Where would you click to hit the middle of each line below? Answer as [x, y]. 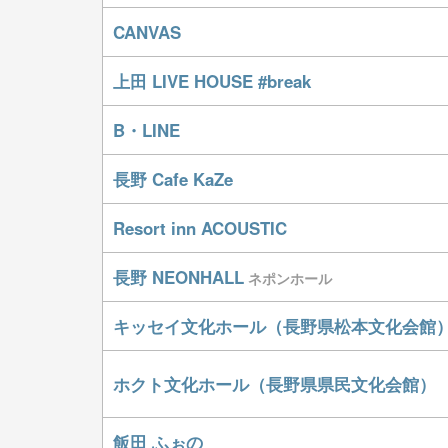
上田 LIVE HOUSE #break [212, 81]
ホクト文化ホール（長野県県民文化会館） [274, 384]
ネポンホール [290, 278]
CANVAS [147, 32]
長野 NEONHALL [178, 277]
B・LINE [146, 130]
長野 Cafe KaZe [173, 179]
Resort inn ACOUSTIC [200, 228]
